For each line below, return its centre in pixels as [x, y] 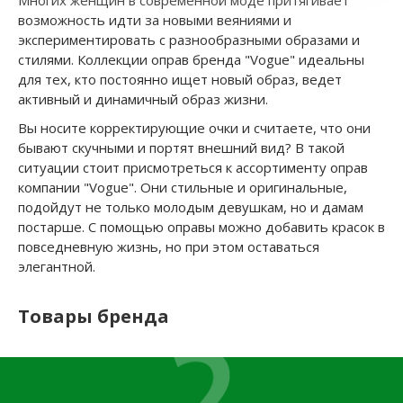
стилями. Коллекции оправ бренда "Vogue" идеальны [191, 60]
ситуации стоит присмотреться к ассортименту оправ [193, 168]
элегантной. [57, 267]
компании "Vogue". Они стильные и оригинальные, [183, 188]
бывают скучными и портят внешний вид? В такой [181, 148]
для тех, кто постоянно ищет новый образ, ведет [180, 80]
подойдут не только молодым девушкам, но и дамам [191, 207]
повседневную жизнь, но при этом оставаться [169, 247]
